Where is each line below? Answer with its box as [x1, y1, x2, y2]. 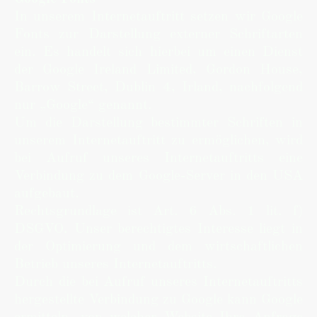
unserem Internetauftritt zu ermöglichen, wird [14, 134, 303, 148]
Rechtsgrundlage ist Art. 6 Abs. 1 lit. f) [14, 204, 303, 219]
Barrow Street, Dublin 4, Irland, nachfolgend [14, 81, 303, 95]
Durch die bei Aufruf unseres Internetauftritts [14, 275, 303, 289]
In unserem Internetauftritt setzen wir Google [14, 10, 303, 24]
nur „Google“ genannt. [14, 98, 152, 113]
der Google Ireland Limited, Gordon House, [14, 63, 303, 77]
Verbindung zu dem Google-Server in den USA [14, 169, 303, 183]
